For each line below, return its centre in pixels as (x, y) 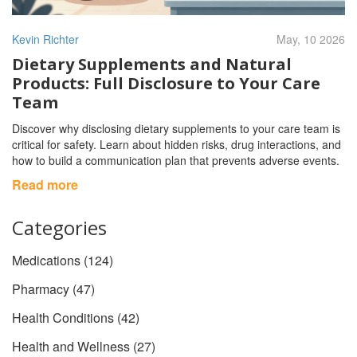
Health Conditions (65, 318)
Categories (59, 228)
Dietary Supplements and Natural (152, 65)
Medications (48, 261)
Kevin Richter (45, 39)
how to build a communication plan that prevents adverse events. (176, 161)
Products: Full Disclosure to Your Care (166, 84)
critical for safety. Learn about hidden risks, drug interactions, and (177, 145)
